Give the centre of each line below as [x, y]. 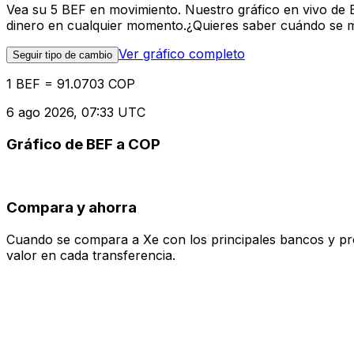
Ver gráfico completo [182, 54]
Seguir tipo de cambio [62, 55]
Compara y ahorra [72, 208]
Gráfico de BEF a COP [83, 144]
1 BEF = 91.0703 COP [71, 84]
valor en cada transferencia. [91, 255]
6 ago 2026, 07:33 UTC [76, 113]
